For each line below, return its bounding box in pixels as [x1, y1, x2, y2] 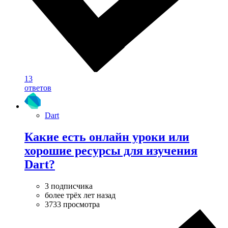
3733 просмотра [45, 199, 100, 209]
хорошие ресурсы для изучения [24, 144, 197, 157]
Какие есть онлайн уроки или [24, 130, 189, 144]
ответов [24, 83, 51, 92]
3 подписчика [45, 181, 93, 190]
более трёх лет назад [45, 190, 116, 199]
